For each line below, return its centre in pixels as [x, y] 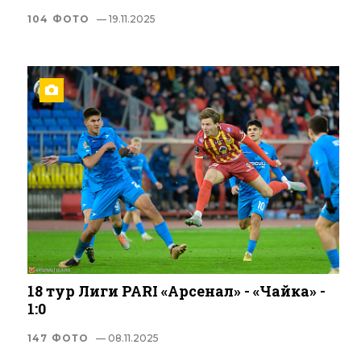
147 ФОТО [58, 338]
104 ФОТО [59, 19]
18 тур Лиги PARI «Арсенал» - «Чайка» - [176, 291]
